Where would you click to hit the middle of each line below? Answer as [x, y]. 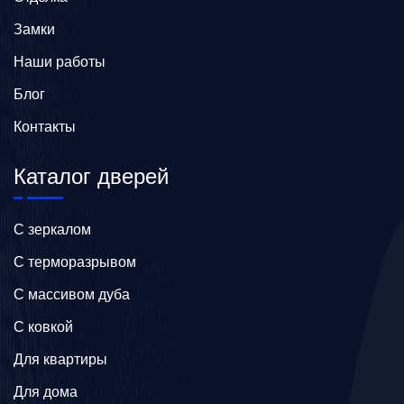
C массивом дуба [72, 294]
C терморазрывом [75, 262]
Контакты [45, 127]
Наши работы [60, 62]
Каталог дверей [91, 176]
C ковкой [43, 327]
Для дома [46, 392]
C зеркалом [52, 230]
